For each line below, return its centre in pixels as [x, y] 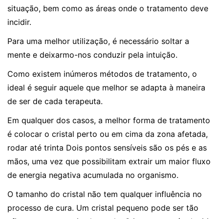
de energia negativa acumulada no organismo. [93, 175]
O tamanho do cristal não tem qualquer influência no [105, 194]
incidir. [19, 22]
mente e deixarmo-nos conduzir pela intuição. [92, 55]
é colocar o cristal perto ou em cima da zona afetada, [108, 134]
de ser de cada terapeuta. [55, 101]
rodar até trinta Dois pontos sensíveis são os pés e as [107, 148]
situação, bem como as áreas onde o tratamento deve [108, 9]
